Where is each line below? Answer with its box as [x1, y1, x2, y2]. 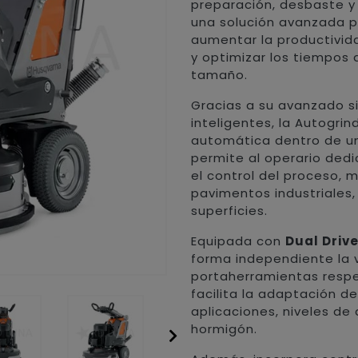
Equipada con [191, 233, 286, 250]
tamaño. [191, 66, 249, 84]
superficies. [191, 202, 268, 220]
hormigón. [191, 320, 258, 338]
